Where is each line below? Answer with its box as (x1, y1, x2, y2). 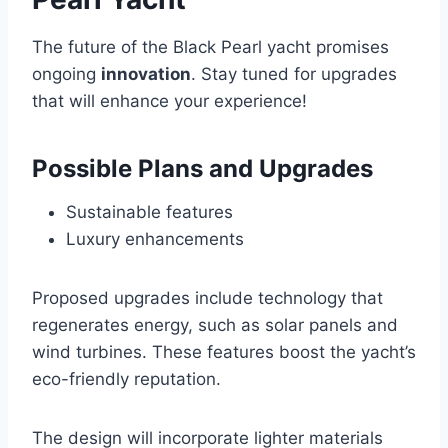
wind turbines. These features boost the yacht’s (32, 342, 416, 363)
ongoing (32, 64, 101, 85)
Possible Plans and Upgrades (32, 154, 373, 184)
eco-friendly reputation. (32, 369, 221, 390)
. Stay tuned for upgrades (191, 64, 397, 85)
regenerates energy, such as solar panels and (32, 315, 398, 336)
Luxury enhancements (66, 229, 244, 250)
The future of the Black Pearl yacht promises (32, 37, 389, 58)
